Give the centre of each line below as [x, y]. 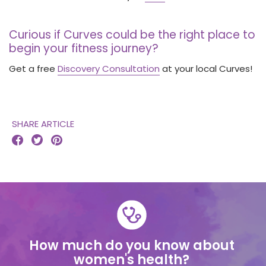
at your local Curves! [206, 69]
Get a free [33, 69]
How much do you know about [132, 246]
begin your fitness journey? [84, 49]
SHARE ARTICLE [43, 124]
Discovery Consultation [109, 69]
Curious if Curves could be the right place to [132, 35]
